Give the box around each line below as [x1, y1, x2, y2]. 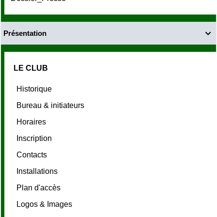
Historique [16, 84, 54, 93]
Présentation [3, 29, 46, 37]
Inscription [16, 134, 54, 142]
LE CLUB [14, 63, 48, 72]
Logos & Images [16, 200, 74, 208]
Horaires [16, 117, 48, 126]
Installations [16, 167, 60, 175]
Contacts [16, 150, 49, 159]
